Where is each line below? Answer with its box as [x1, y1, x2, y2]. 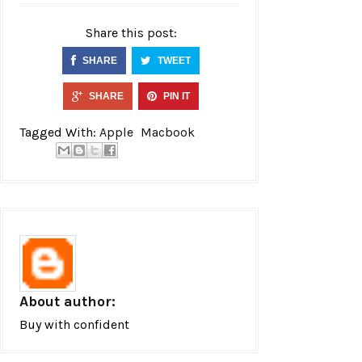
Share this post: [86, 24, 177, 40]
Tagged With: [19, 124, 99, 140]
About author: [19, 293, 116, 311]
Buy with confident [19, 317, 129, 333]
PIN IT [161, 90, 190, 102]
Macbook [141, 124, 195, 140]
